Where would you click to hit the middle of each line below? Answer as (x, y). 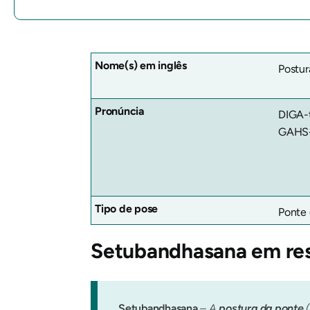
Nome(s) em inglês (141, 66)
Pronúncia (120, 111)
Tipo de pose (127, 209)
